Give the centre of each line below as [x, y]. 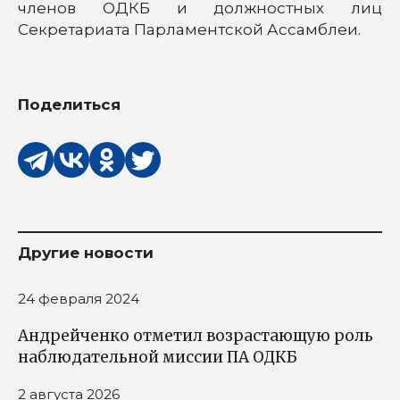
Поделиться [69, 105]
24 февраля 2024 [79, 299]
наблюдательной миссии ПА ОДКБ [158, 358]
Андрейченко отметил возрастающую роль [196, 336]
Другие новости [86, 253]
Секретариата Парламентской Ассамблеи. [189, 30]
